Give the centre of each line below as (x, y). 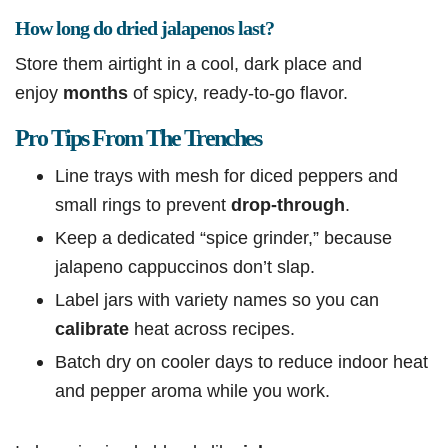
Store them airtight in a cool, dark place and (188, 64)
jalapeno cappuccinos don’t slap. (185, 267)
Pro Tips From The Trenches (138, 138)
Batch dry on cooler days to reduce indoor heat (241, 362)
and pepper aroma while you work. (192, 391)
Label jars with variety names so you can (217, 300)
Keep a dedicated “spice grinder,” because (223, 238)
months (95, 93)
